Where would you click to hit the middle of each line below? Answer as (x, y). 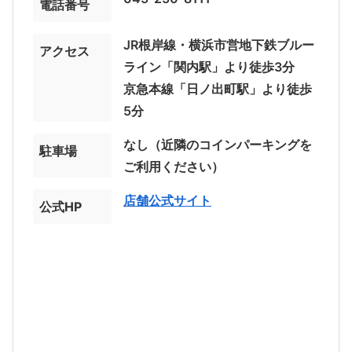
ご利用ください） (174, 167)
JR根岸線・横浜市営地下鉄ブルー (219, 45)
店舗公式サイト (167, 201)
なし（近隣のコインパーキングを (218, 145)
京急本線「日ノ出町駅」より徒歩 (218, 89)
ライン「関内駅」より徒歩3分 (209, 67)
